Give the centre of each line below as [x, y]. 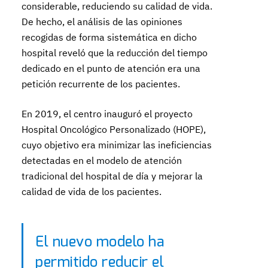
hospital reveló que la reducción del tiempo [115, 53]
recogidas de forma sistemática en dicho [109, 37]
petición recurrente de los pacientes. [101, 84]
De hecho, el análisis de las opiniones [102, 22]
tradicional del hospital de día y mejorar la [112, 176]
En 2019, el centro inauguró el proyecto [107, 114]
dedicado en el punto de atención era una [111, 68]
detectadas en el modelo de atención [102, 160]
